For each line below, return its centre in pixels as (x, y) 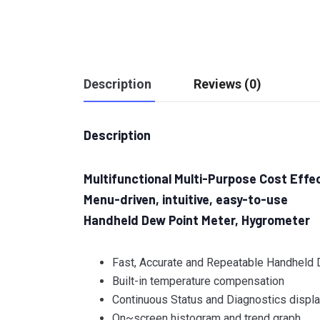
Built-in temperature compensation (198, 281)
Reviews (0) (227, 84)
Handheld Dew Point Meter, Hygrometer (197, 220)
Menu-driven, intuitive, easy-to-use (186, 199)
